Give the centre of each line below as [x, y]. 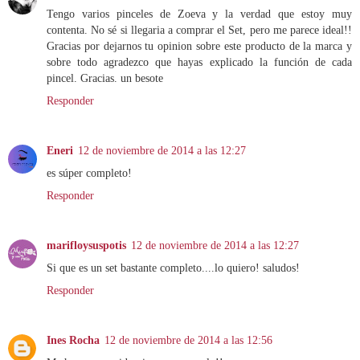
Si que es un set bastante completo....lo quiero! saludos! [173, 268]
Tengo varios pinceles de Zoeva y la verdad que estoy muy [199, 14]
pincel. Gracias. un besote [105, 78]
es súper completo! [89, 173]
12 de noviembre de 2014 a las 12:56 [188, 340]
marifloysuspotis [86, 245]
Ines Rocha [73, 340]
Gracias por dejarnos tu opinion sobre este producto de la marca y [199, 46]
